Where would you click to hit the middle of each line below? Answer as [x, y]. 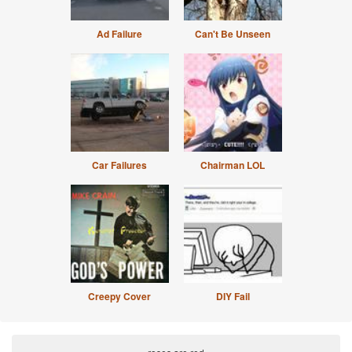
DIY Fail [233, 297]
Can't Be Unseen [233, 34]
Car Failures [119, 165]
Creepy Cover [119, 297]
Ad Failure [119, 34]
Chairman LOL [233, 165]
